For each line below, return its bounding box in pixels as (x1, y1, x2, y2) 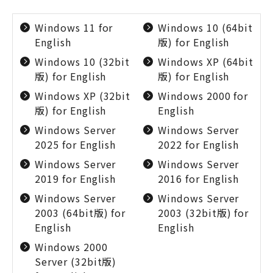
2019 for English (35, 171, 116, 186)
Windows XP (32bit (35, 88, 131, 103)
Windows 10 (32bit (35, 54, 130, 69)
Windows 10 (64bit (158, 20, 253, 35)
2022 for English (158, 137, 239, 152)
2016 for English (158, 171, 239, 186)
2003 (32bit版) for (158, 205, 249, 220)
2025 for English (35, 137, 116, 152)
